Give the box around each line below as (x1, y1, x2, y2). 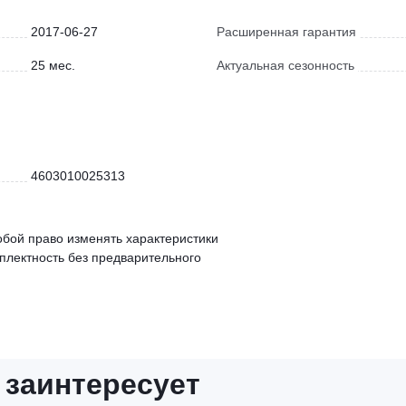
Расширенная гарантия (217, 24, 356, 39)
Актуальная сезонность (217, 58, 354, 72)
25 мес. (30, 58, 75, 72)
